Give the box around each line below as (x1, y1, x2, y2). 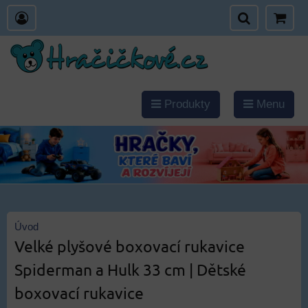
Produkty (161, 98, 210, 111)
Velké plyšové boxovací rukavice (14, 236, 245, 256)
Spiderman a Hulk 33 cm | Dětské (14, 259, 246, 279)
